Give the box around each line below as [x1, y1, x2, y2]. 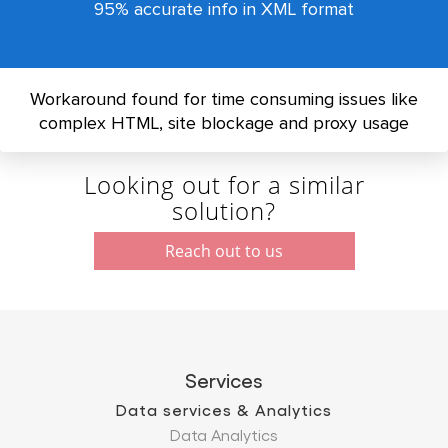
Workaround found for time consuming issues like [30, 91, 418, 109]
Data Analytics [170, 425, 278, 445]
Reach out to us [165, 240, 283, 262]
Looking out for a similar [83, 168, 365, 201]
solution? [172, 194, 276, 227]
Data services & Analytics [116, 400, 332, 420]
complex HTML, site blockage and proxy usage [39, 115, 409, 133]
